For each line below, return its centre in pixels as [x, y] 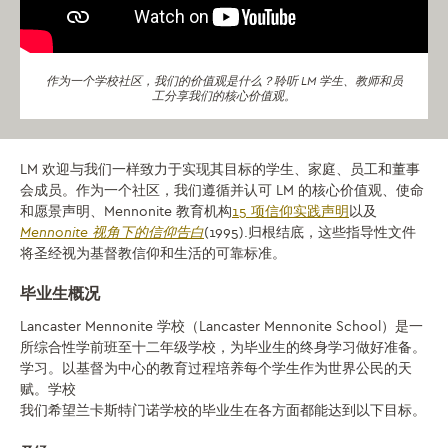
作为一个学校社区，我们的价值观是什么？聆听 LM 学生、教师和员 [224, 80]
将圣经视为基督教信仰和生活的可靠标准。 [153, 253]
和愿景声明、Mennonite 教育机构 [126, 211]
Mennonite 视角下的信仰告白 [112, 232]
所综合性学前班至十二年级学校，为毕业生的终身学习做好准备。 [223, 347]
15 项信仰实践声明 [290, 211]
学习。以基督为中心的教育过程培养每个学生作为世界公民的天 [216, 368]
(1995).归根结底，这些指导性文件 [310, 232]
